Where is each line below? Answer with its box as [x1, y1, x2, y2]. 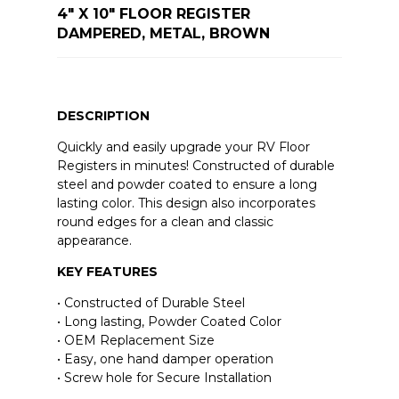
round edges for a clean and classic [56, 214, 273, 231]
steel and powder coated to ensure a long [56, 176, 317, 193]
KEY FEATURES [56, 264, 158, 281]
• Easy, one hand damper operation [56, 351, 273, 368]
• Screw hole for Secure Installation [56, 370, 272, 387]
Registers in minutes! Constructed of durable [56, 158, 335, 175]
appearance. [56, 232, 132, 249]
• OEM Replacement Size [56, 332, 215, 349]
